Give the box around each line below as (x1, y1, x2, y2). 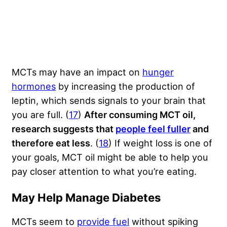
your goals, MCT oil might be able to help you (12, 152, 208, 163)
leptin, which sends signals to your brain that (12, 95, 206, 106)
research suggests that (12, 123, 116, 135)
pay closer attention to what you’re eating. (12, 166, 197, 177)
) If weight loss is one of (108, 137, 212, 149)
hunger (142, 66, 174, 78)
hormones (12, 81, 56, 92)
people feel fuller (116, 123, 191, 135)
